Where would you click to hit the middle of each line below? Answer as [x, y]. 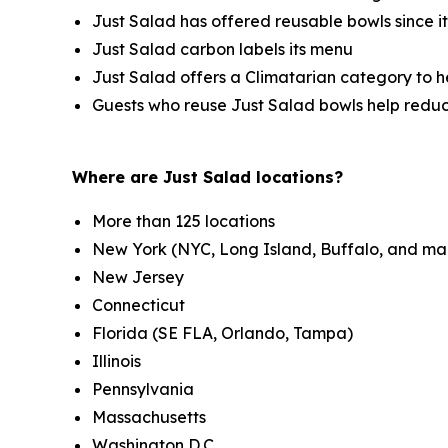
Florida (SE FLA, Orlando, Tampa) [222, 333]
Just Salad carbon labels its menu [222, 49]
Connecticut [138, 305]
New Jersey [138, 277]
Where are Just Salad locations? [207, 177]
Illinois [116, 361]
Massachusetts [149, 417]
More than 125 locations [183, 221]
